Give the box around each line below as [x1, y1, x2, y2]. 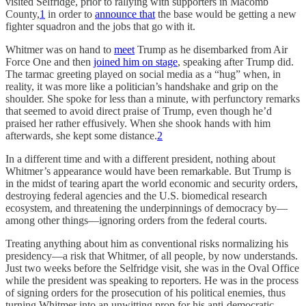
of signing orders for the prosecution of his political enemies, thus [5, 287, 286, 298]
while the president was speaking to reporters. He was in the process [5, 275, 298, 286]
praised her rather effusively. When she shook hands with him [5, 117, 270, 129]
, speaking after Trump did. [178, 56, 294, 68]
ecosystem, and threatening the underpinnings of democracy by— [5, 202, 288, 214]
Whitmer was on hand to [5, 44, 114, 55]
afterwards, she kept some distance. [5, 130, 157, 141]
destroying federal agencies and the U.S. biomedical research [5, 190, 267, 201]
